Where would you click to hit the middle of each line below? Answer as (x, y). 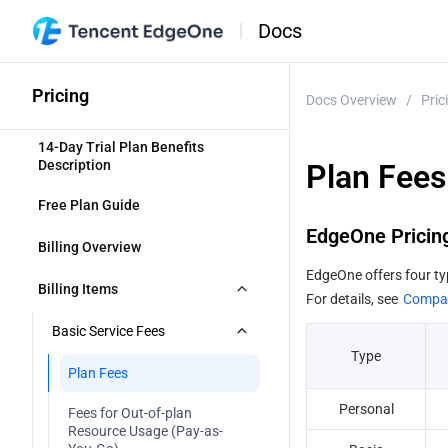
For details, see (353, 299)
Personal (366, 409)
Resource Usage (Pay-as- (145, 431)
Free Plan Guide (89, 205)
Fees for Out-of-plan (130, 413)
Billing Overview (91, 247)
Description (74, 165)
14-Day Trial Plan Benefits (121, 147)
